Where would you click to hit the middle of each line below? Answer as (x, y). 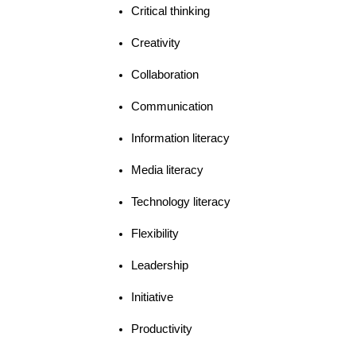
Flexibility (155, 233)
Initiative (152, 297)
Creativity (156, 43)
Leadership (160, 265)
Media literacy (167, 170)
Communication (172, 106)
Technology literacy (181, 201)
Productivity (162, 329)
